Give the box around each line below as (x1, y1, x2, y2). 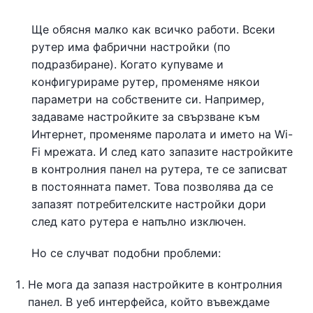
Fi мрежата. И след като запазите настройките (31, 144, 293, 159)
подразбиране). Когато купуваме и (31, 57, 224, 71)
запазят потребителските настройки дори (31, 196, 266, 211)
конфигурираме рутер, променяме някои (31, 74, 260, 89)
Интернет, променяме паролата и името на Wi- (31, 126, 293, 141)
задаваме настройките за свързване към (31, 109, 260, 124)
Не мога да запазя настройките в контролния (28, 277, 282, 291)
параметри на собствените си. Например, (31, 92, 264, 106)
